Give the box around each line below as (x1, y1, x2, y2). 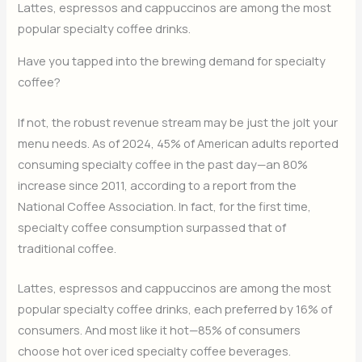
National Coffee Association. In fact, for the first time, (18, 197, 312, 214)
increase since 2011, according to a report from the (18, 176, 297, 193)
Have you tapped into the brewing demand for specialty (18, 53, 326, 69)
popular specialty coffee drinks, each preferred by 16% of (18, 301, 333, 318)
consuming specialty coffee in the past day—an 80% (18, 155, 309, 172)
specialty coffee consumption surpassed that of (18, 218, 287, 235)
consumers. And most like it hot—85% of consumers (18, 322, 301, 339)
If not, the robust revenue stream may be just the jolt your (18, 113, 339, 130)
